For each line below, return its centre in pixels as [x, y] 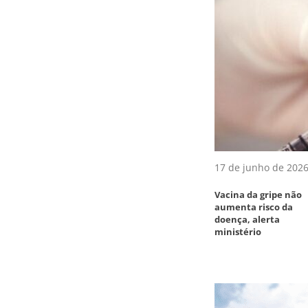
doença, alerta [247, 219]
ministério [238, 231]
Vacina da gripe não [258, 194]
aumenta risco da [254, 207]
